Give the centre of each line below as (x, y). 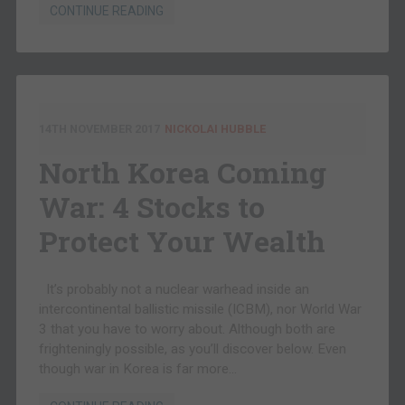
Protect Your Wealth (182, 241)
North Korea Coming (182, 173)
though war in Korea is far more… (137, 369)
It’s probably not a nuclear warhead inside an (174, 290)
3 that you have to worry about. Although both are (187, 330)
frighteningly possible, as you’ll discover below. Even (192, 349)
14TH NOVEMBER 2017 (99, 129)
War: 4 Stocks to (151, 207)
